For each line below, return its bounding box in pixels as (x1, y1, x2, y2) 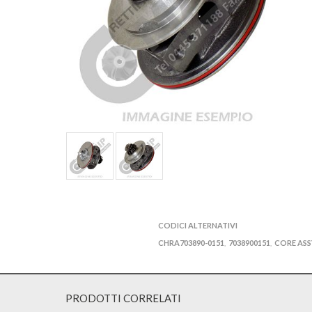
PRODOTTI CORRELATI (65, 292, 181, 305)
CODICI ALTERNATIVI (158, 221, 237, 231)
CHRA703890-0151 (158, 238, 224, 248)
